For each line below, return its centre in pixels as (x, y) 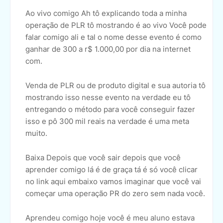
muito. (36, 133)
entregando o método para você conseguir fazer (110, 110)
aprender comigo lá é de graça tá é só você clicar (111, 170)
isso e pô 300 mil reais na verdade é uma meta (107, 121)
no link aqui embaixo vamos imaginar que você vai (113, 182)
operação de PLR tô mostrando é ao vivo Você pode (116, 25)
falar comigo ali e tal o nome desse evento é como (113, 37)
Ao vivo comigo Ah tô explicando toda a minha (106, 13)
